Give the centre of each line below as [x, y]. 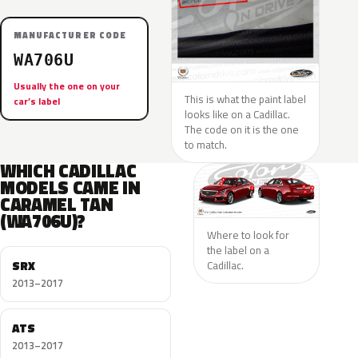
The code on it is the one [242, 129]
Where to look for [248, 235]
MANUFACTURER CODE [70, 35]
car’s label [37, 101]
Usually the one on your [67, 86]
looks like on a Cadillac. [237, 114]
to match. [206, 145]
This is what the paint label [245, 99]
